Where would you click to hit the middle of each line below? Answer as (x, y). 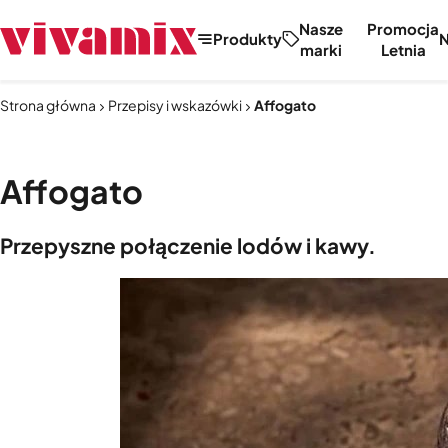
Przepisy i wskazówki (175, 105)
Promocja (403, 28)
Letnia (403, 49)
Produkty (247, 38)
